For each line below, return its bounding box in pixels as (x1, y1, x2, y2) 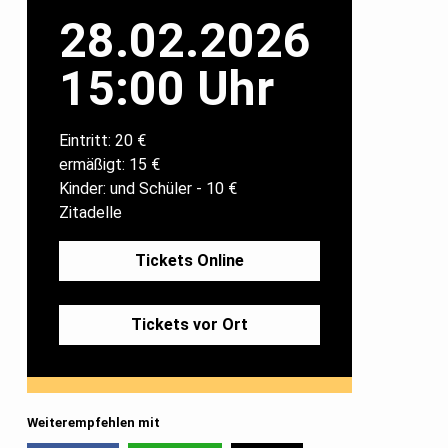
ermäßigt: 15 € (59, 154, 160, 174)
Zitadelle (59, 202, 122, 222)
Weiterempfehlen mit (27, 414, 160, 430)
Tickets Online (135, 250, 244, 270)
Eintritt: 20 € (59, 130, 146, 150)
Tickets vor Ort (131, 314, 248, 334)
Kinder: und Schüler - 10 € (59, 178, 237, 198)
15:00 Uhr (59, 59, 274, 117)
